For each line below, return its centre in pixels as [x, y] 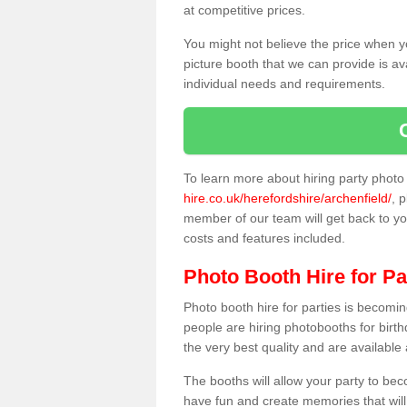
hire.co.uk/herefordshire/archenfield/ [288, 198]
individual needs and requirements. [284, 84]
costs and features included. [266, 238]
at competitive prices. [244, 10]
